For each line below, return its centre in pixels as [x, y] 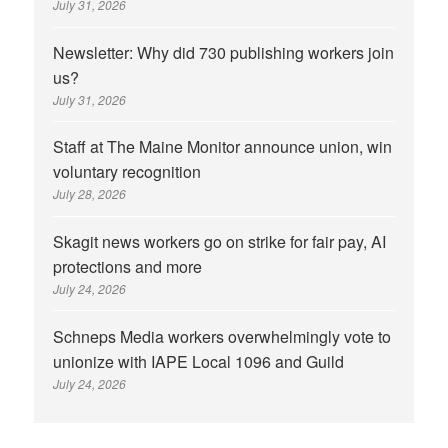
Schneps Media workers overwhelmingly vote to [222, 336]
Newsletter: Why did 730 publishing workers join [224, 52]
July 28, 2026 [90, 194]
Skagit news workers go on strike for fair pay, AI [220, 241]
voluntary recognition [127, 172]
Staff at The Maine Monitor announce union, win [223, 147]
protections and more [128, 266]
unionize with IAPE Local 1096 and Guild [199, 361]
